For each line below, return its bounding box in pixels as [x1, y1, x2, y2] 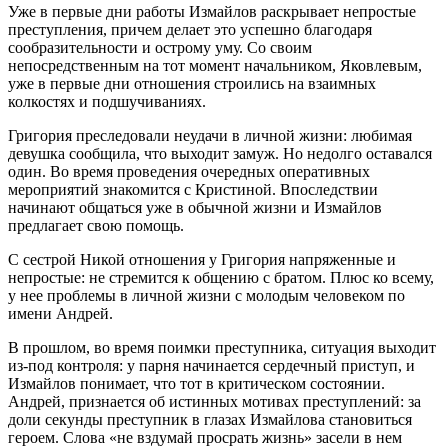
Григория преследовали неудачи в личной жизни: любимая [8, 126, 412, 144]
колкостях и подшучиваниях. [8, 92, 206, 110]
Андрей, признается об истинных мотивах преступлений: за [8, 392, 421, 410]
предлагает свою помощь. [8, 216, 184, 234]
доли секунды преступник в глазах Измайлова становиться [8, 410, 412, 428]
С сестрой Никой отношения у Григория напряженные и [8, 250, 396, 268]
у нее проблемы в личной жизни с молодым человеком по [8, 286, 405, 304]
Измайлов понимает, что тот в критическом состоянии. [8, 374, 385, 392]
